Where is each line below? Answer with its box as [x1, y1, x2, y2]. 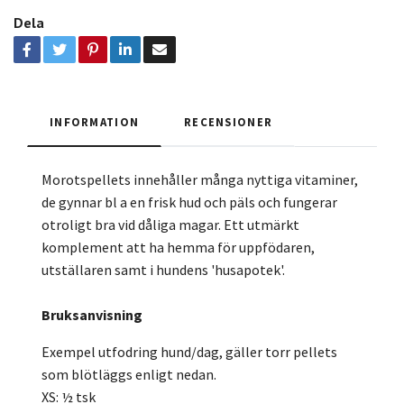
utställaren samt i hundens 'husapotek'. [41, 261, 285, 280]
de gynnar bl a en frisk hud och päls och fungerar [41, 193, 337, 212]
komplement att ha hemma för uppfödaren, [41, 238, 315, 257]
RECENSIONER [184, 115, 273, 130]
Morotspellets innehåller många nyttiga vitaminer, [41, 170, 358, 189]
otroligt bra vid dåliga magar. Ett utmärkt [41, 216, 299, 234]
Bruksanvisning [41, 306, 142, 325]
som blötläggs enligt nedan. [41, 365, 216, 384]
